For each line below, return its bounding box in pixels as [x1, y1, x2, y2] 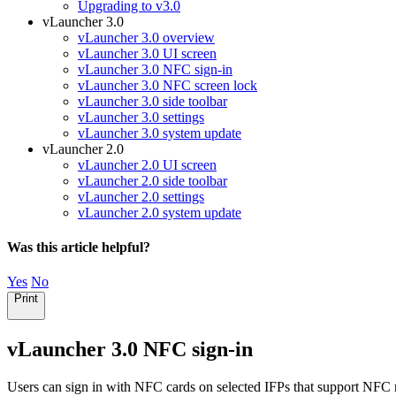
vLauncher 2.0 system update [78, 204, 241, 220]
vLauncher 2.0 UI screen [78, 156, 217, 172]
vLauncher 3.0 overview [78, 29, 215, 45]
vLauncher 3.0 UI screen [78, 45, 217, 61]
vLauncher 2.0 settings [78, 188, 204, 204]
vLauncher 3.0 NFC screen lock [78, 77, 257, 93]
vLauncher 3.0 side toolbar [78, 93, 227, 109]
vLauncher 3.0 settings [78, 109, 204, 125]
